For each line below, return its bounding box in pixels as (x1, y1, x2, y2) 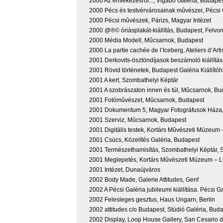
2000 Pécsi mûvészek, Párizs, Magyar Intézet (89, 16, 211, 24)
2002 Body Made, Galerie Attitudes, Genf (89, 176, 199, 183)
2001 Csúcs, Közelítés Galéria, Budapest (89, 136, 200, 143)
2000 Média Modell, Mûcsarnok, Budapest (89, 36, 203, 44)
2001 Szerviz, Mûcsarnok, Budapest (89, 116, 186, 123)
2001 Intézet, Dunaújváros (89, 166, 160, 173)
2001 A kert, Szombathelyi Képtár (89, 76, 178, 84)
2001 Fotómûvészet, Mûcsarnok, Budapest (89, 96, 204, 104)
